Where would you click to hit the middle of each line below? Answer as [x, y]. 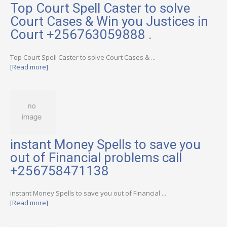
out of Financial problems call [96, 158]
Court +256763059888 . [81, 35]
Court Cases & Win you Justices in [109, 22]
